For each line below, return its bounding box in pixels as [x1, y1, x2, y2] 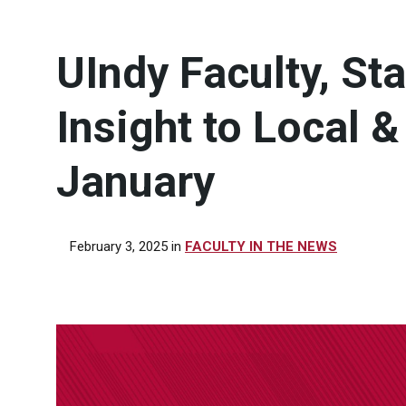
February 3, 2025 [70, 238, 171, 255]
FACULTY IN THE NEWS [185, 238, 337, 255]
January [56, 156, 215, 208]
